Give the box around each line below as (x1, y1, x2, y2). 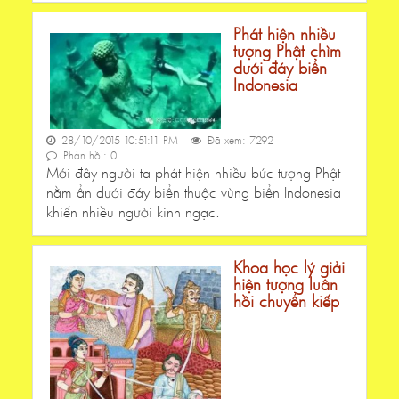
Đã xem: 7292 (204, 134, 273, 148)
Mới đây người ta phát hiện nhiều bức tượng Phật (46, 163, 340, 183)
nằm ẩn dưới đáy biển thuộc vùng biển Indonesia (46, 183, 341, 202)
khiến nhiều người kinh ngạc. (46, 202, 220, 222)
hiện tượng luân (233, 273, 338, 296)
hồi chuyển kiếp (233, 290, 339, 313)
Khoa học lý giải (233, 256, 345, 279)
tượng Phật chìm (233, 40, 341, 62)
